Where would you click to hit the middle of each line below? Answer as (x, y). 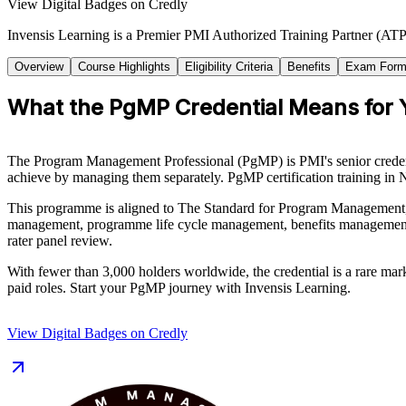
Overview (39, 66)
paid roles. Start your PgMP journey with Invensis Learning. (179, 287)
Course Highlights (124, 66)
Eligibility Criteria (229, 66)
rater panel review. (60, 240)
